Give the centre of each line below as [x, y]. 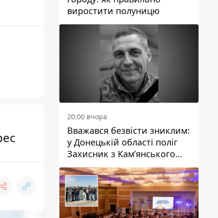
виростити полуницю [113, 10]
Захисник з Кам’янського [121, 154]
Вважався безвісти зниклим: [128, 130]
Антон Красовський [110, 165]
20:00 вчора [87, 116]
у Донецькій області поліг [122, 142]
